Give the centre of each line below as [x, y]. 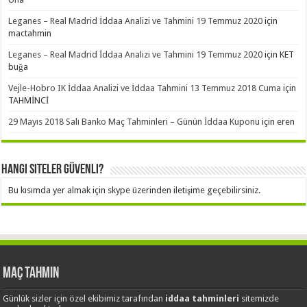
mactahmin [30, 33]
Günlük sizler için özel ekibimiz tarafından [84, 298]
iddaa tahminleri [202, 298]
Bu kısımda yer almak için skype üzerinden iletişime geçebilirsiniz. [135, 190]
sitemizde [259, 298]
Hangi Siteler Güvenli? [53, 170]
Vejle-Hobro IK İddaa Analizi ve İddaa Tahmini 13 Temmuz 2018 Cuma [145, 88]
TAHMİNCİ [29, 100]
